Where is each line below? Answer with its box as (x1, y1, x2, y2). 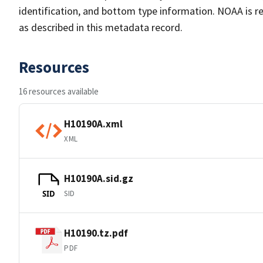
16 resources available (19, 86, 99, 97)
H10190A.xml (64, 117, 123, 130)
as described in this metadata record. (19, 21, 183, 34)
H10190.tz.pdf (64, 226, 128, 240)
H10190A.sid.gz (64, 171, 133, 185)
